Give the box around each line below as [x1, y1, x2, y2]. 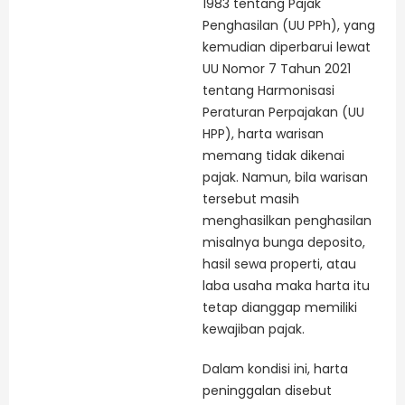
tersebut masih [202, 190, 299, 209]
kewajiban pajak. [202, 320, 305, 339]
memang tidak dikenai [202, 146, 344, 165]
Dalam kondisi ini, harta [202, 360, 348, 379]
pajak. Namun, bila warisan [202, 168, 368, 187]
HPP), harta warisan [202, 125, 324, 144]
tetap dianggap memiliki [202, 298, 357, 317]
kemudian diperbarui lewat [202, 38, 371, 57]
